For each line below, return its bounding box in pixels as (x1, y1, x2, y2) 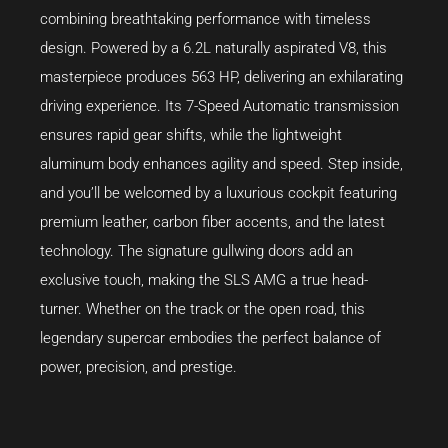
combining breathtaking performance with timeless (40, 9, 371, 28)
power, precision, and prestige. (40, 357, 237, 376)
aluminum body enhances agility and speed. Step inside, (40, 154, 403, 173)
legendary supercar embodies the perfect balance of (40, 328, 381, 347)
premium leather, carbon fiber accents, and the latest (40, 212, 385, 231)
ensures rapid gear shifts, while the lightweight (40, 125, 342, 144)
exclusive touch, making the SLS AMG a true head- (40, 270, 368, 289)
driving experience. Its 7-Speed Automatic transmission (40, 96, 399, 115)
